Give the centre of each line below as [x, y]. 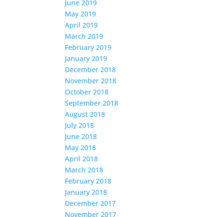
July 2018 [80, 125]
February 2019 [88, 47]
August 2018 [85, 114]
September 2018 [92, 103]
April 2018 [82, 159]
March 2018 [84, 170]
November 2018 [91, 81]
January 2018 [86, 192]
